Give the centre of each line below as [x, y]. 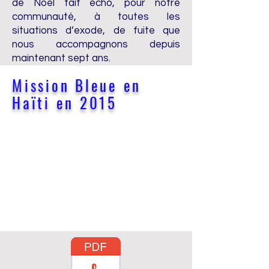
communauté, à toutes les [96, 17]
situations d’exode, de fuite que [96, 31]
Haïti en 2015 [65, 102]
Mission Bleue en [77, 85]
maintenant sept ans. [61, 58]
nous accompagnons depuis [96, 44]
